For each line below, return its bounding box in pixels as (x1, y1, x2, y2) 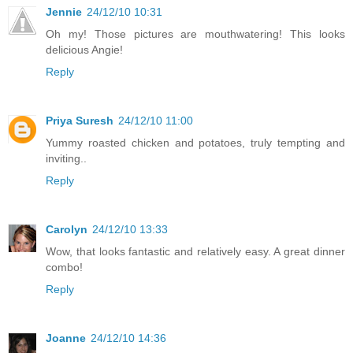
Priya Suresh (46, 113, 113, 127)
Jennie (46, 5, 82, 18)
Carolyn (46, 222, 87, 236)
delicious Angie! (46, 43, 123, 56)
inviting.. (46, 151, 87, 165)
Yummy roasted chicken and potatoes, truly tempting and (46, 136, 345, 149)
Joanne (46, 331, 86, 344)
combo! (46, 260, 83, 273)
